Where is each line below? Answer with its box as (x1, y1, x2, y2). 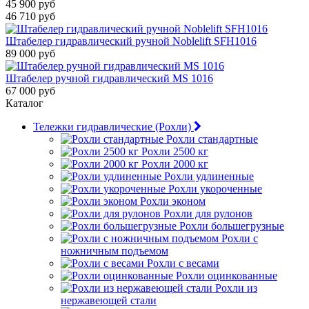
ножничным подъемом (61, 245, 168, 257)
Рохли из (215, 282, 257, 294)
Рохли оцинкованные (176, 270, 277, 281)
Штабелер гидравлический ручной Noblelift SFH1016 (6, 35, 257, 47)
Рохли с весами (147, 257, 219, 269)
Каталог (6, 97, 43, 109)
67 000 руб (6, 85, 55, 97)
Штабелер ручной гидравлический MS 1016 (6, 72, 213, 84)
